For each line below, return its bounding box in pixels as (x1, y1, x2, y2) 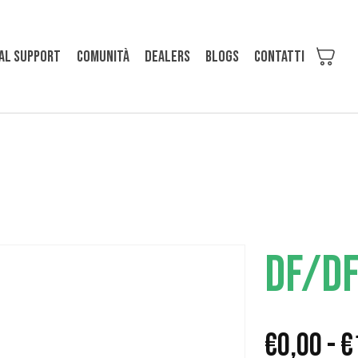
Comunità (76, 46, 129, 66)
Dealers (144, 46, 190, 66)
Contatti (253, 46, 304, 66)
